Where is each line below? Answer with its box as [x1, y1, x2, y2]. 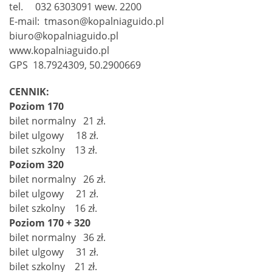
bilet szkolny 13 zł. [9, 143, 97, 157]
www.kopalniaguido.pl [9, 44, 109, 58]
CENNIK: [9, 84, 49, 98]
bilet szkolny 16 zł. [9, 201, 97, 215]
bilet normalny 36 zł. [9, 230, 106, 244]
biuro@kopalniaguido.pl [9, 29, 118, 43]
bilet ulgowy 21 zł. [9, 186, 98, 200]
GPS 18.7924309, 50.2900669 [9, 58, 141, 72]
